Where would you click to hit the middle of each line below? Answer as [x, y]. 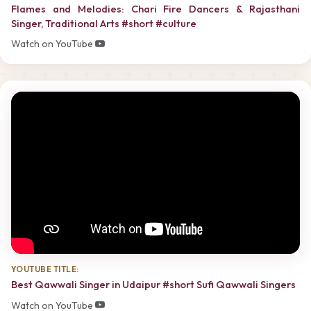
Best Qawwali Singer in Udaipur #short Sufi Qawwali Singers [153, 285]
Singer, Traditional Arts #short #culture [104, 23]
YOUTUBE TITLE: [45, 269]
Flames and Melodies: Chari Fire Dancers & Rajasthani [155, 8]
